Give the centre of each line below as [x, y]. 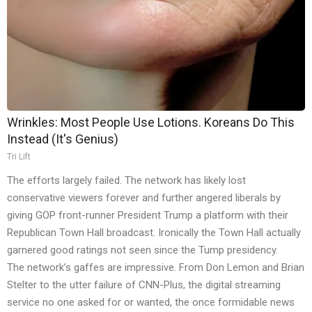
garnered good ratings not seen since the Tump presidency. [142, 250]
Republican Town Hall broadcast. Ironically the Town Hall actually [154, 233]
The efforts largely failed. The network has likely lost [126, 181]
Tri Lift [19, 157]
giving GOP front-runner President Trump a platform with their [148, 216]
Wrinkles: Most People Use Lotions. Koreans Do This [151, 123]
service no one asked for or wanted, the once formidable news [151, 303]
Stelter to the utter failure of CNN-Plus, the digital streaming [144, 285]
